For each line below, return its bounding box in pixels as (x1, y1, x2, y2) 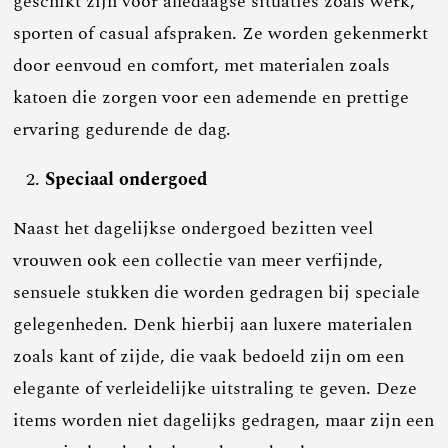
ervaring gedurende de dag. (13, 115, 232, 143)
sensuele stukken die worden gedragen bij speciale (13, 278, 421, 306)
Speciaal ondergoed (44, 165, 208, 193)
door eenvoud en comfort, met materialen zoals (13, 51, 391, 79)
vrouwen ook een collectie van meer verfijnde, (13, 246, 384, 274)
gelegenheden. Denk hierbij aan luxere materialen (13, 310, 413, 338)
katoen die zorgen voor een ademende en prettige (13, 83, 410, 111)
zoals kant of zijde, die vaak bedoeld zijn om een (13, 342, 405, 370)
